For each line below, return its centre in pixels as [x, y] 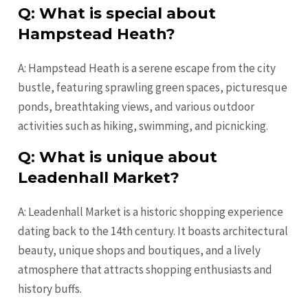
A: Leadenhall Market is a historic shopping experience [151, 212]
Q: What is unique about [118, 157]
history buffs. [50, 289]
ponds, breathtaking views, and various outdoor [136, 107]
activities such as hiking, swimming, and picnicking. [143, 126]
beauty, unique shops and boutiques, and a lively [140, 251]
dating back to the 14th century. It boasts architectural [153, 231]
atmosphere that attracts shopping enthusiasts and [145, 270]
